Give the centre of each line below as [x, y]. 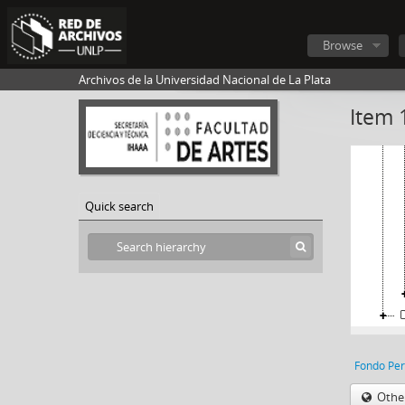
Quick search [119, 207]
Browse [343, 45]
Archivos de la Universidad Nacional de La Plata [205, 80]
